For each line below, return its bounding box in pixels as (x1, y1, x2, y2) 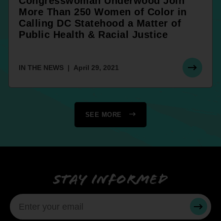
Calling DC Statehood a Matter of (19, 17, 181, 29)
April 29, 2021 (74, 63, 119, 72)
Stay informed (53, 171, 168, 188)
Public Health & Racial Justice (19, 29, 171, 40)
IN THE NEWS (19, 63, 64, 72)
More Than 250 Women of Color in (19, 6, 187, 17)
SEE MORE (85, 110, 122, 118)
